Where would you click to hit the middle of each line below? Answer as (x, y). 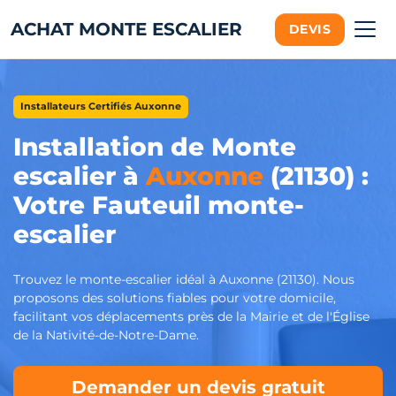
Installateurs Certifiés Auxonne (101, 107)
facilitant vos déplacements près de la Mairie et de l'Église (191, 316)
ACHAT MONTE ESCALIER (126, 29)
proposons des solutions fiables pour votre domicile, (175, 298)
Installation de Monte (155, 147)
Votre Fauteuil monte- (159, 205)
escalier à (80, 176)
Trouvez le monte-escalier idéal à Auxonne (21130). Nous (184, 279)
